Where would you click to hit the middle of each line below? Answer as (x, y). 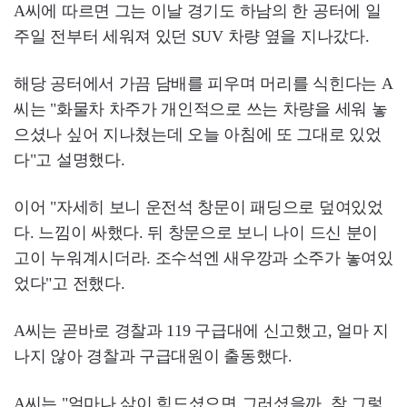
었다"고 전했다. (69, 283)
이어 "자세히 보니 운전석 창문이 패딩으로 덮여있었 (199, 207)
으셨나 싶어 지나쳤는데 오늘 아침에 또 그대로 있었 (198, 134)
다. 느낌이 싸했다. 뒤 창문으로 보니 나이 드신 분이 (196, 232)
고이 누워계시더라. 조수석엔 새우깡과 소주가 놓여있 (203, 258)
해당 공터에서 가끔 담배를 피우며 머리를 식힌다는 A (203, 83)
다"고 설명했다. (69, 159)
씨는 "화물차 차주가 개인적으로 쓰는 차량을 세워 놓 (201, 109)
